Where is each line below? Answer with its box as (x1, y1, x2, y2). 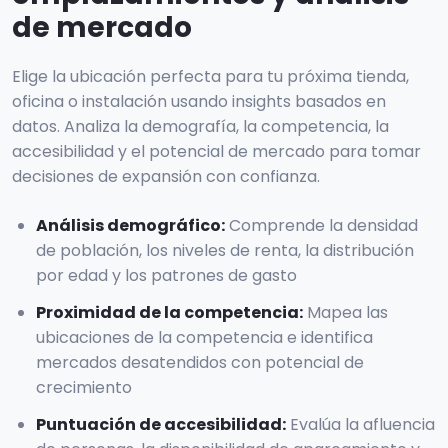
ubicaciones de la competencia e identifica (36, 326, 373, 350)
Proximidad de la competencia (36, 301, 299, 325)
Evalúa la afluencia (290, 413, 435, 437)
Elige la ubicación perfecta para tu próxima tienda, (12, 65, 409, 89)
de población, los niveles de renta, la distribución (36, 239, 414, 263)
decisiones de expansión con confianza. (12, 165, 320, 189)
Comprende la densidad (229, 214, 418, 238)
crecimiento (36, 376, 132, 400)
